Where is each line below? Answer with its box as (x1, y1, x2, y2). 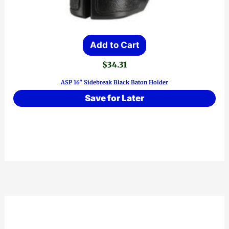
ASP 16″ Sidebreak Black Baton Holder (61, 78, 168, 86)
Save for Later (85, 93, 144, 104)
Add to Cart (89, 40, 140, 51)
